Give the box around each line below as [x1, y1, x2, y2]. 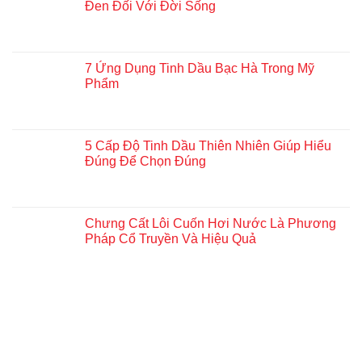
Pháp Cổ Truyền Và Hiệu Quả [85, 232, 256, 246]
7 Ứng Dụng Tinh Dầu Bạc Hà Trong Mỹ [85, 61, 314, 76]
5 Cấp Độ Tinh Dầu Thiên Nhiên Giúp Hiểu [85, 139, 331, 154]
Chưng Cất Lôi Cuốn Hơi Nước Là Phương [85, 217, 336, 231]
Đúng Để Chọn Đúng [85, 154, 206, 169]
